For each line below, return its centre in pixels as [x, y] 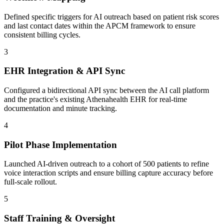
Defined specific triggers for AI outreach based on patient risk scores [111, 16]
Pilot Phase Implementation [60, 144]
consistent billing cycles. [42, 34]
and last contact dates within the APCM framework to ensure [100, 25]
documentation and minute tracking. [60, 108]
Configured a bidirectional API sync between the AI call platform [106, 90]
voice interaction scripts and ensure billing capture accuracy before [108, 173]
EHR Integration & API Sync [64, 71]
